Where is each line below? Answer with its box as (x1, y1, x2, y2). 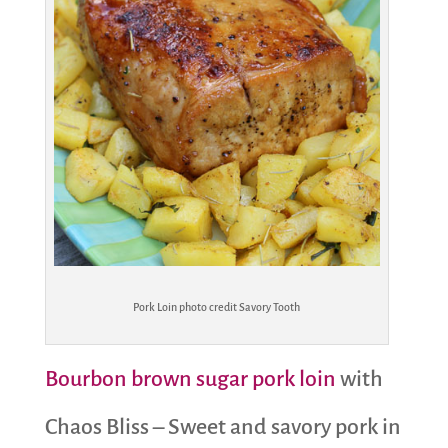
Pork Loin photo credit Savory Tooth (133, 301, 301, 314)
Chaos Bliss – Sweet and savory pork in (44, 415, 401, 440)
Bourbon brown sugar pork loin (44, 367, 340, 392)
